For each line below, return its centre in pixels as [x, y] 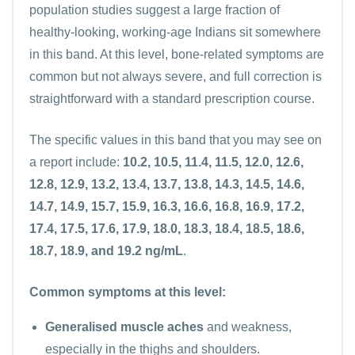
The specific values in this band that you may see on [176, 139]
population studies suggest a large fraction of [155, 10]
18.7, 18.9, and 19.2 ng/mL [106, 250]
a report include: [76, 162]
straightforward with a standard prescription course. [172, 98]
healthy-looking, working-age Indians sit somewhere [175, 32]
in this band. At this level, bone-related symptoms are [177, 54]
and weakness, [248, 326]
